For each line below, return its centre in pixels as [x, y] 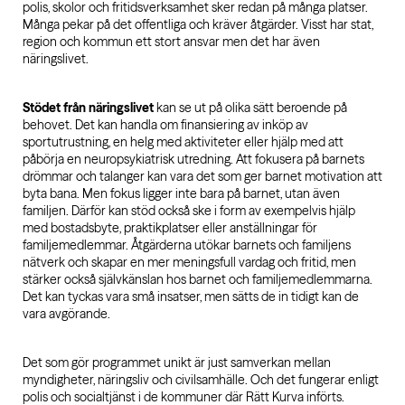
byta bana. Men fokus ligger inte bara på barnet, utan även [181, 193]
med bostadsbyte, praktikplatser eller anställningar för [170, 228]
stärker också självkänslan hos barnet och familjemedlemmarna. [198, 279]
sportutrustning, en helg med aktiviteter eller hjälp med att [183, 142]
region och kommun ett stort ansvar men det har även [171, 42]
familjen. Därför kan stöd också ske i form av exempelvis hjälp [189, 211]
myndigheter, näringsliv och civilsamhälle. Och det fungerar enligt [201, 380]
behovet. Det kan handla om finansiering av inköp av [165, 125]
